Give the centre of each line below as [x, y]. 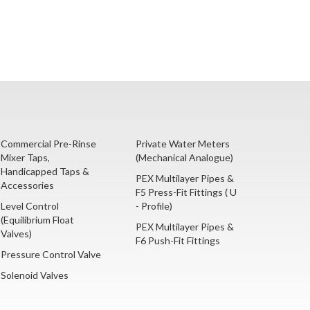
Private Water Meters [183, 144]
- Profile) [154, 206]
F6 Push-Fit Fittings [178, 241]
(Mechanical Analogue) [184, 158]
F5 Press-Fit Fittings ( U [186, 192]
